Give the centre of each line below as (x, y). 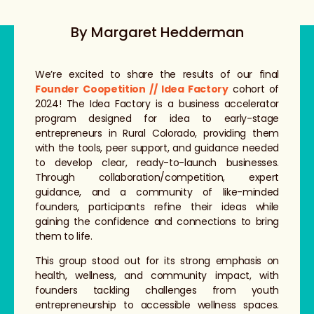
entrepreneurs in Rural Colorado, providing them (157, 133)
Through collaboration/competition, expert (157, 177)
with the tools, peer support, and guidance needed (157, 148)
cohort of (254, 89)
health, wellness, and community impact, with (157, 275)
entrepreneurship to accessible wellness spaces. (157, 305)
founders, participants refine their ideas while (157, 206)
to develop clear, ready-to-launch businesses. (157, 162)
